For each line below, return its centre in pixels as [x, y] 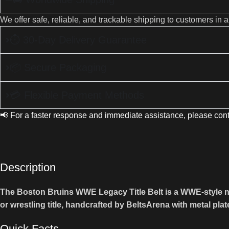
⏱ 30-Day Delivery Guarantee [78, 40]
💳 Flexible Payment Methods [77, 95]
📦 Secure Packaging [58, 68]
